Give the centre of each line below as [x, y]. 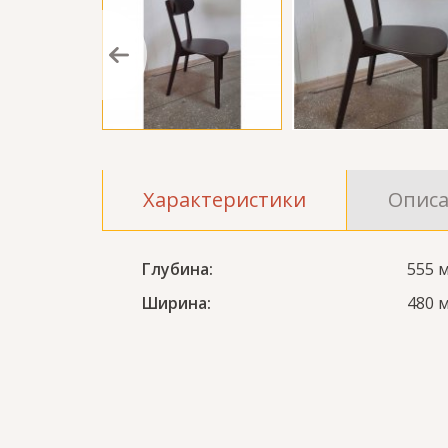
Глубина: [177, 269]
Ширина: [176, 303]
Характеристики [224, 199]
